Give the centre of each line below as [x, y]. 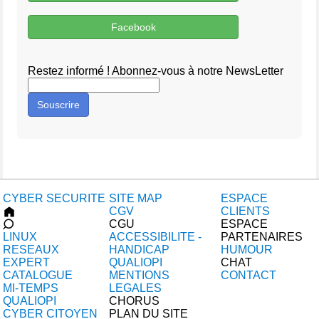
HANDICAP [139, 250]
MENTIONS [139, 275]
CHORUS [134, 301]
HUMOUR [247, 250]
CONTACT [249, 275]
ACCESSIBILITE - [155, 237]
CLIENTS [245, 211]
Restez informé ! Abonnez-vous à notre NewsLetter [156, 70]
